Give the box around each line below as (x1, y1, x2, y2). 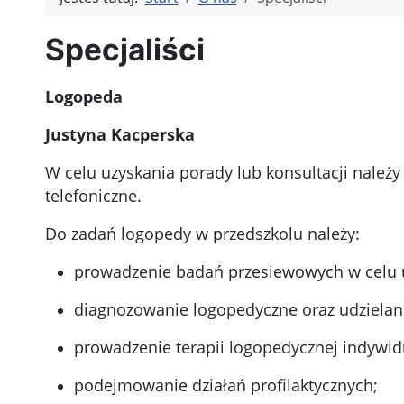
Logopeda (44, 86, 123, 108)
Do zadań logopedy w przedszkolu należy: (44, 223, 360, 245)
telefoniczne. (44, 185, 142, 207)
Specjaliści (44, 32, 205, 69)
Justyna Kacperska (44, 124, 195, 146)
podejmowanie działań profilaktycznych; (73, 374, 378, 397)
